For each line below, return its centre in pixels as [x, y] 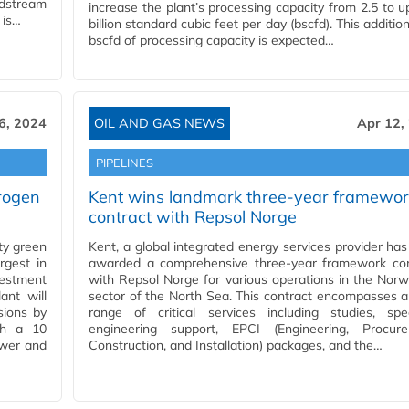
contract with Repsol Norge [193, 217]
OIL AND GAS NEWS [159, 124]
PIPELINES [125, 163]
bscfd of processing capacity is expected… [211, 41]
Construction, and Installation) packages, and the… [236, 346]
